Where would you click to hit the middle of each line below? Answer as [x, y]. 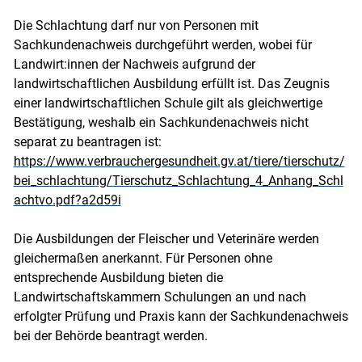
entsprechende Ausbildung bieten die [118, 278]
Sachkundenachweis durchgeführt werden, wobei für [162, 45]
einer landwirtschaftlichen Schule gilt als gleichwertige [168, 103]
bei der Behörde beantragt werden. [112, 336]
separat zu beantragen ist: [89, 142]
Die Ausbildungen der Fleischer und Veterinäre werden [166, 239]
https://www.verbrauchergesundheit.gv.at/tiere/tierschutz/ [179, 162]
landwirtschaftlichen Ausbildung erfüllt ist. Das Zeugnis [171, 84]
